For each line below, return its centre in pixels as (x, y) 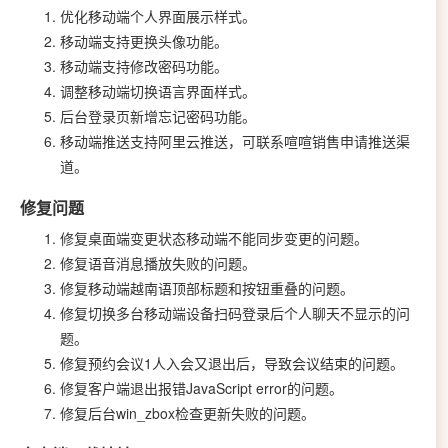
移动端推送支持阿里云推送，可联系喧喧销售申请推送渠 (235, 140)
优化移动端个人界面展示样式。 (158, 15)
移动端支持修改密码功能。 (144, 65)
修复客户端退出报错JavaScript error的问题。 (201, 387)
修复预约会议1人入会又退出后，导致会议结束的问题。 (232, 362)
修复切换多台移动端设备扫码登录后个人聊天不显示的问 (235, 312)
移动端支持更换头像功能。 (144, 40)
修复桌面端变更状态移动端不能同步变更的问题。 (214, 237)
